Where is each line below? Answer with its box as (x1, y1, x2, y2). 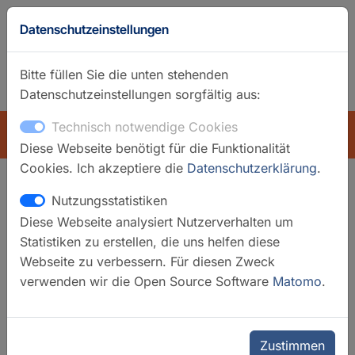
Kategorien (35, 275, 104, 291)
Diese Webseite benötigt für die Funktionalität (20, 140, 290, 156)
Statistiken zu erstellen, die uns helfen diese (20, 234, 280, 250)
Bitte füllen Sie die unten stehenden (20, 67, 228, 82)
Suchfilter (22, 197, 90, 216)
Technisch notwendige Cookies (52, 119, 238, 135)
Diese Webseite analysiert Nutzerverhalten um (20, 214, 293, 230)
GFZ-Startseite (177, 86, 263, 102)
